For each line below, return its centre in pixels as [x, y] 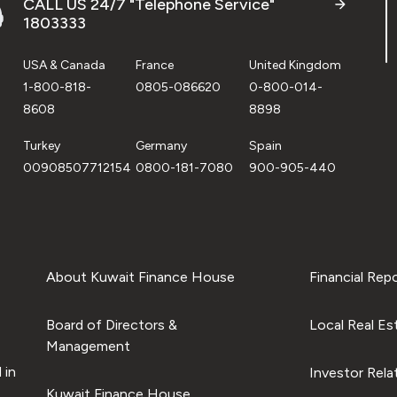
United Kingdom [295, 65]
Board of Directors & [111, 325]
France [155, 65]
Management [88, 346]
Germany [162, 146]
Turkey [42, 146]
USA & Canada [64, 65]
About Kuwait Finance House [140, 277]
